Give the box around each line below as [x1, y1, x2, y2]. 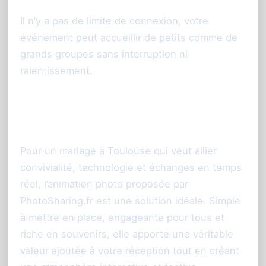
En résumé [20, 112, 100, 133]
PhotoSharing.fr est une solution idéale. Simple [20, 195, 240, 207]
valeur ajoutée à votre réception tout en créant [20, 245, 239, 257]
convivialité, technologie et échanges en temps [20, 161, 242, 174]
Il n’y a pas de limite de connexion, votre [20, 15, 208, 27]
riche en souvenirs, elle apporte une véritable [20, 228, 233, 240]
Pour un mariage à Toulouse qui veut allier [20, 145, 217, 157]
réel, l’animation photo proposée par [20, 178, 188, 191]
